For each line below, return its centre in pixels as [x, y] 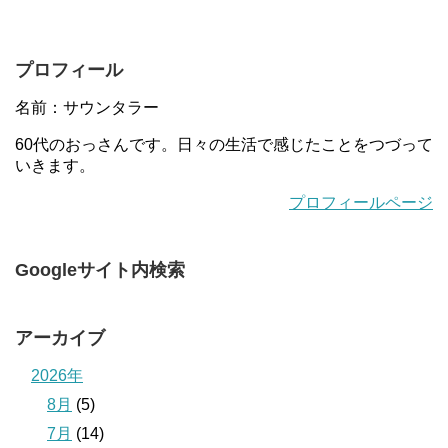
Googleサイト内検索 [100, 270]
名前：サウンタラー [87, 107]
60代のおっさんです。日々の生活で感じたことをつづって [224, 144]
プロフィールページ [361, 202]
